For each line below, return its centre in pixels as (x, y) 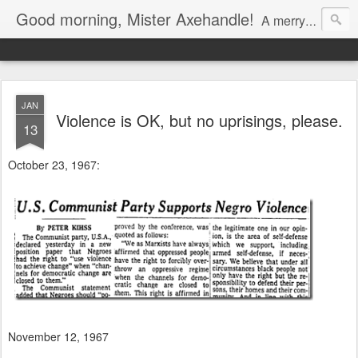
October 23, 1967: (54, 165)
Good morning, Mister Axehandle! (135, 19)
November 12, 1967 (58, 336)
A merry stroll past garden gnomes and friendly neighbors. (283, 20)
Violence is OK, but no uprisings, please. (199, 120)
